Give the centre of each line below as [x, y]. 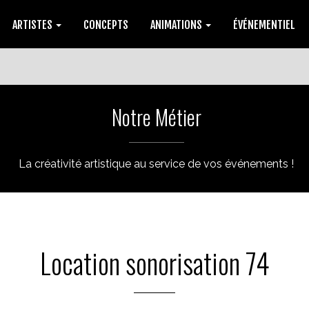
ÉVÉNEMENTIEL [264, 25]
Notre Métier [156, 117]
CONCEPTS [106, 25]
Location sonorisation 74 [154, 263]
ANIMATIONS [177, 25]
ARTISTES [33, 25]
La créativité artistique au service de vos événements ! [156, 164]
